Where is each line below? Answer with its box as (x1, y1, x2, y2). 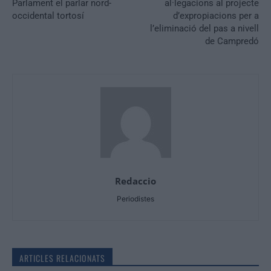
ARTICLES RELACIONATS (19, 251, 105, 264)
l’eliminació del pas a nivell (149, 22, 259, 34)
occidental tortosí (12, 10, 84, 21)
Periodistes (117, 194, 154, 203)
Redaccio (115, 174, 156, 187)
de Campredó (204, 35, 259, 47)
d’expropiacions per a (172, 10, 259, 21)
